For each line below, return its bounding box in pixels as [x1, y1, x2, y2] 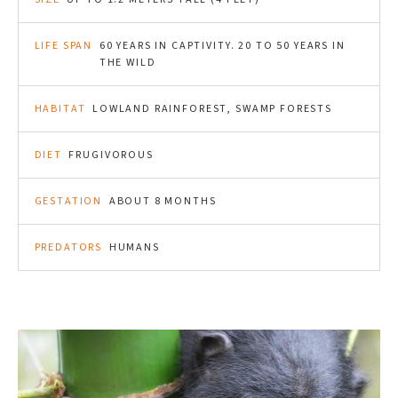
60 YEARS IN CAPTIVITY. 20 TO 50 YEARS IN [99, 38, 346, 53]
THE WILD [99, 55, 156, 70]
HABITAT [34, 101, 86, 116]
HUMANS [108, 240, 160, 255]
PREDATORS [34, 240, 103, 255]
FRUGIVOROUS [68, 147, 154, 163]
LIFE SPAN [34, 38, 93, 53]
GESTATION [34, 194, 103, 209]
